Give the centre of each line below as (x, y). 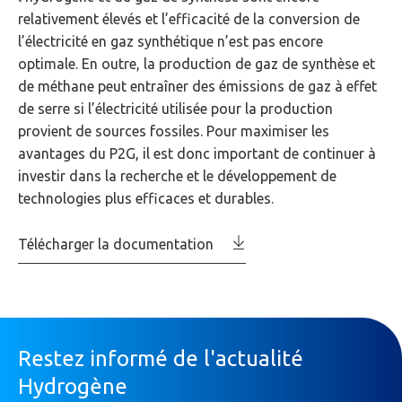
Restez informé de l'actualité (161, 358)
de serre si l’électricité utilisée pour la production (175, 108)
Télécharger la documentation (116, 244)
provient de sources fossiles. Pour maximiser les (174, 131)
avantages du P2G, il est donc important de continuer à (197, 153)
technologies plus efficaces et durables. (146, 198)
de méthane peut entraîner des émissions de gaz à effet (197, 86)
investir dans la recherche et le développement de (177, 175)
